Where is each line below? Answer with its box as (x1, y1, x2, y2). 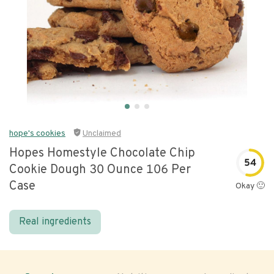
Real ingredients (19, 216, 91, 228)
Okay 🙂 (235, 180, 265, 191)
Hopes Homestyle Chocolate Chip (9, 146, 195, 161)
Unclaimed (83, 128, 121, 139)
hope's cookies (9, 128, 65, 139)
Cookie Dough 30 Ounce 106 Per (9, 162, 191, 178)
